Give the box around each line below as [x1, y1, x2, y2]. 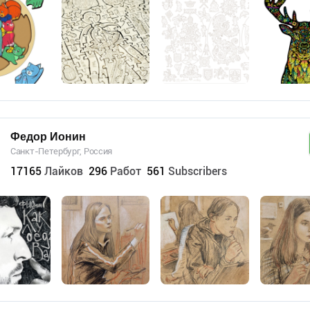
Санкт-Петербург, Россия [10, 146, 113, 156]
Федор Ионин [10, 130, 86, 143]
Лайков [44, 165, 83, 178]
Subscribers [168, 165, 227, 178]
